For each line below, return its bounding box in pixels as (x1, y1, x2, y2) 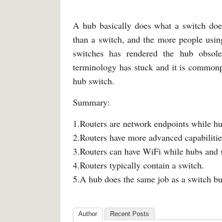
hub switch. (73, 75, 114, 87)
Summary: (73, 96, 110, 108)
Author (78, 210, 97, 218)
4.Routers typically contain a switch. (73, 159, 204, 171)
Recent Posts (110, 210, 149, 218)
